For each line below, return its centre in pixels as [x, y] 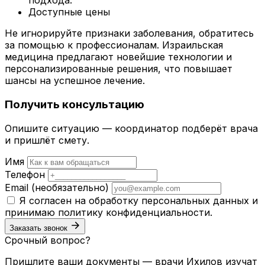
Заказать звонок [38, 228]
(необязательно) [70, 187]
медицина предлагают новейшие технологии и [118, 57]
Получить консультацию [75, 105]
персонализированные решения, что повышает [119, 69]
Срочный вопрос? [48, 240]
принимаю [31, 212]
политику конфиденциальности [134, 212]
